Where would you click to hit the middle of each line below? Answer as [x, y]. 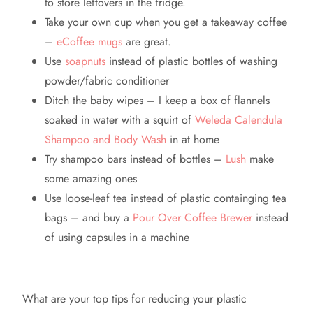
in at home [193, 140]
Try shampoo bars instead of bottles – [135, 159]
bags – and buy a [89, 218]
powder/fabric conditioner [107, 81]
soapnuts [85, 61]
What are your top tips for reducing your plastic [134, 299]
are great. [147, 42]
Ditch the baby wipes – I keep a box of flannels [157, 101]
